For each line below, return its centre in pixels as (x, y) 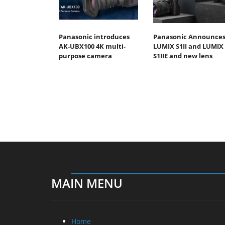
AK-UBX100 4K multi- (92, 46)
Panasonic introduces (94, 36)
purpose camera (85, 55)
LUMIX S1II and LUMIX (188, 46)
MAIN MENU (87, 183)
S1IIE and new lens (183, 55)
